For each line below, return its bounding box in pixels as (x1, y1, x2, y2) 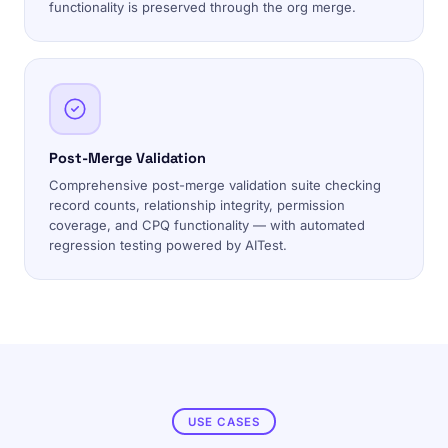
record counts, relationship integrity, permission (49, 197, 345, 213)
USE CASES (187, 414, 261, 429)
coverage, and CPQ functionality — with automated (49, 217, 365, 233)
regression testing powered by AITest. (49, 237, 287, 253)
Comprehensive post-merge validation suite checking (49, 177, 381, 193)
